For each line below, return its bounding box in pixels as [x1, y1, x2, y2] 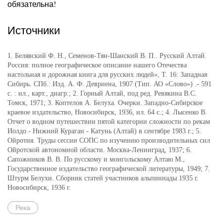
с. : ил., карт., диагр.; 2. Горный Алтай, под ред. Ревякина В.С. [7, 89, 197, 97]
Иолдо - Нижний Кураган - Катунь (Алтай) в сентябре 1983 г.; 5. [7, 127, 201, 135]
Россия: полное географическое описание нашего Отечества [7, 61, 187, 69]
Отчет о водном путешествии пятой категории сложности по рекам [7, 117, 210, 125]
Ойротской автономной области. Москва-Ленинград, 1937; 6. [7, 146, 192, 154]
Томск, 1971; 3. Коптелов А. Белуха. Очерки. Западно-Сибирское [7, 99, 203, 107]
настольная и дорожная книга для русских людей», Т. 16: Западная [7, 70, 207, 78]
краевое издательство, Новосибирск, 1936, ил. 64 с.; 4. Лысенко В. [7, 108, 207, 116]
